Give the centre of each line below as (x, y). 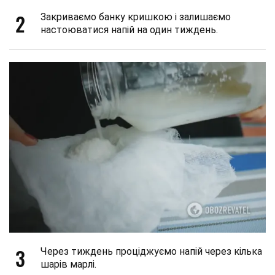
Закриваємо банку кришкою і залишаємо (136, 17)
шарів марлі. (68, 265)
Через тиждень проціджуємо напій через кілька (151, 252)
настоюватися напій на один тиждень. (129, 29)
